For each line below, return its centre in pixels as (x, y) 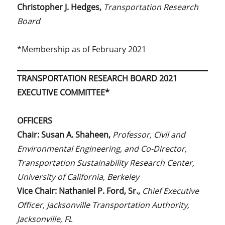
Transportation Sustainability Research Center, (106, 162)
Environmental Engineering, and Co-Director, (102, 148)
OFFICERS (35, 120)
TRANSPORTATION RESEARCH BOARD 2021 (97, 78)
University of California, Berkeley (78, 177)
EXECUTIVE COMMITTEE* (64, 92)
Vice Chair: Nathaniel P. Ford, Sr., (80, 191)
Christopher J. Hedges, (61, 7)
